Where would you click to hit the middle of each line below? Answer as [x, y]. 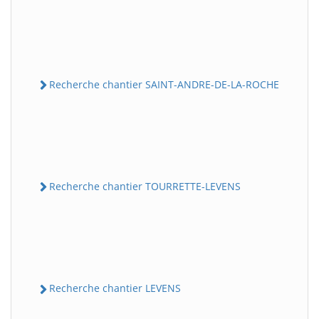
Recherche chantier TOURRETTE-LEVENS [145, 187]
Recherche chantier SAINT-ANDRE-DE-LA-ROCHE [164, 84]
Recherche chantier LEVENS [115, 288]
